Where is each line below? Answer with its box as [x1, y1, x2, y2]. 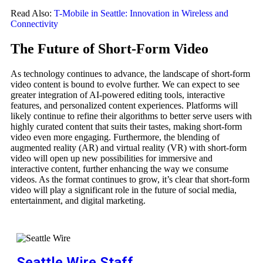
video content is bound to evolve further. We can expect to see [11, 79, 240, 90]
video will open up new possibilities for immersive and [11, 153, 213, 164]
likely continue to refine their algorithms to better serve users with [11, 111, 252, 122]
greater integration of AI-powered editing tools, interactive [11, 90, 225, 100]
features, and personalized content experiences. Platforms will [11, 100, 238, 111]
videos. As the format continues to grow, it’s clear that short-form [11, 174, 249, 185]
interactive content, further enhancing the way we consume [11, 164, 228, 174]
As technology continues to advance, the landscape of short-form [11, 69, 250, 79]
